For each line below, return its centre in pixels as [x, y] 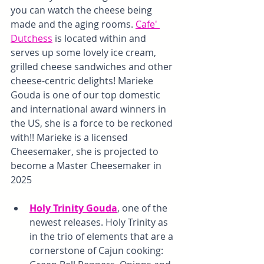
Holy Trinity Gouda [73, 208]
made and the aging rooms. [73, 24]
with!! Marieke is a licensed [70, 138]
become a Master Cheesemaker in [87, 166]
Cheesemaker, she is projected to [86, 152]
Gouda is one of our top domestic [87, 95]
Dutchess [32, 39]
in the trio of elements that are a [103, 237]
